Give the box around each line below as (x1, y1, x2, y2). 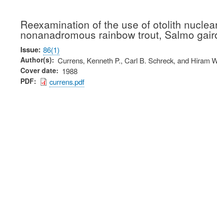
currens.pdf (49, 77, 84, 87)
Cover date (20, 65, 56, 76)
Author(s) (20, 55, 52, 65)
